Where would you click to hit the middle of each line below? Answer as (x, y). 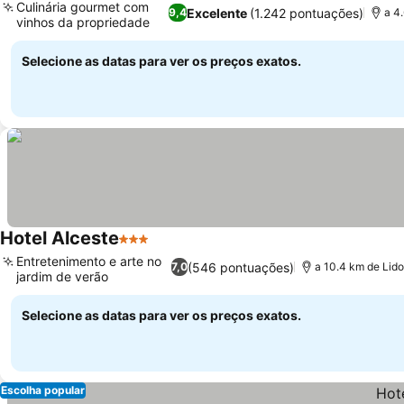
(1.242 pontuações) (306, 13)
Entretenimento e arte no (89, 261)
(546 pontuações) (241, 267)
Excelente (216, 13)
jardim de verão (62, 276)
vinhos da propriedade (83, 22)
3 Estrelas (152, 248)
